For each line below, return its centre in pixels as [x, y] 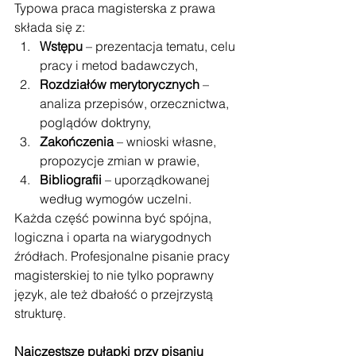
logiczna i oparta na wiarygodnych [114, 237]
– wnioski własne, [166, 141]
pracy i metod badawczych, [119, 65]
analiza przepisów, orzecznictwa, [136, 103]
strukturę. [40, 313]
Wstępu [61, 46]
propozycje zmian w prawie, [120, 161]
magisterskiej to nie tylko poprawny [116, 275]
